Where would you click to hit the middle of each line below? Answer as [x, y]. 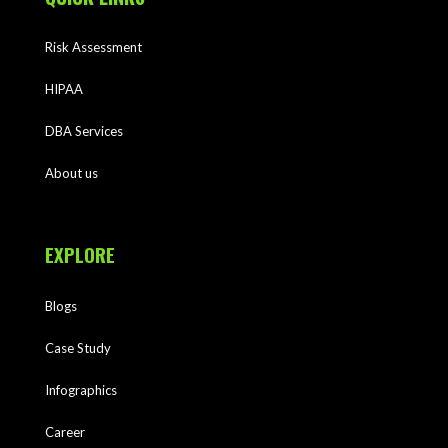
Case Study [77, 347]
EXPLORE [79, 254]
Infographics [80, 389]
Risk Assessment [93, 46]
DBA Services [83, 130]
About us [71, 172]
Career [64, 431]
